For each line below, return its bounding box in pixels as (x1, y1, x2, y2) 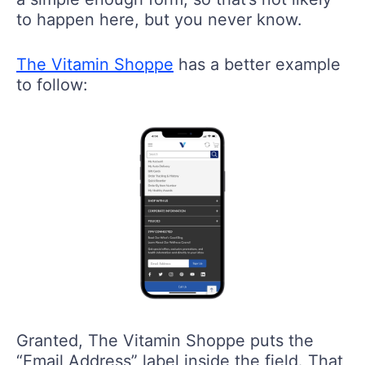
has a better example (174, 54, 341, 74)
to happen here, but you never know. (16, 9, 302, 29)
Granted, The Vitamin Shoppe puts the (16, 331, 314, 351)
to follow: (16, 74, 88, 95)
